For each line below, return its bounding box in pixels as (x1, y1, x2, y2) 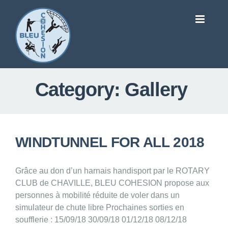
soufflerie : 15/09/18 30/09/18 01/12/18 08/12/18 (15, 215, 187, 224)
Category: (35, 79, 125, 101)
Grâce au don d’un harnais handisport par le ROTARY (15, 166, 210, 176)
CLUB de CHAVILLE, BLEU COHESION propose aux (15, 179, 209, 188)
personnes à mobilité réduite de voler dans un (15, 191, 180, 200)
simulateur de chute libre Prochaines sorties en (15, 203, 184, 212)
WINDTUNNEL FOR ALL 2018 (15, 134, 205, 151)
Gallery (125, 79, 187, 101)
